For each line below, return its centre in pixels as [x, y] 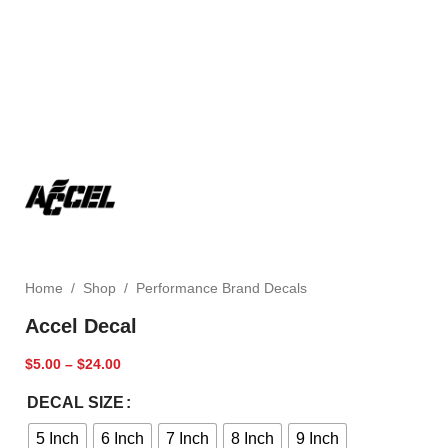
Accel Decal [81, 326]
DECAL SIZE [75, 402]
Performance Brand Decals [221, 288]
